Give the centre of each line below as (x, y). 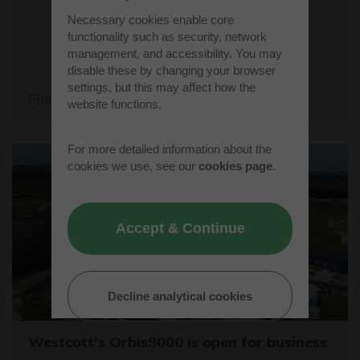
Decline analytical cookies (180, 296)
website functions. (115, 104)
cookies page (235, 166)
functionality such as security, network (167, 36)
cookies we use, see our (133, 166)
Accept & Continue (180, 228)
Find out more (74, 99)
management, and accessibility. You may (175, 53)
